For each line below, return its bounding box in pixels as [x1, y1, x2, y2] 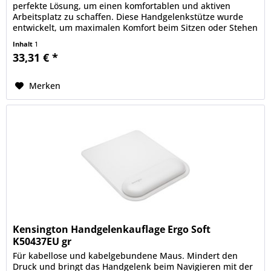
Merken [29, 79, 61, 91]
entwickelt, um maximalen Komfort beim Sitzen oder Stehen [13, 21, 258, 33]
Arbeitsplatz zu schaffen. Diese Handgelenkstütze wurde [13, 10, 244, 22]
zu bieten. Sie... [13, 32, 76, 44]
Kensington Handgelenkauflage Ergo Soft [13, 223, 211, 237]
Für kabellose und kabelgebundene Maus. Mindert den [13, 250, 238, 262]
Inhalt [13, 39, 35, 48]
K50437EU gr [13, 235, 72, 249]
